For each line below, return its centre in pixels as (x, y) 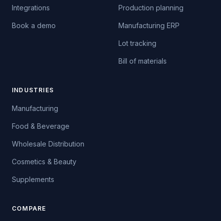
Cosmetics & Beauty (44, 162)
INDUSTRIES (33, 90)
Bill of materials (143, 61)
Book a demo (34, 25)
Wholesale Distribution (48, 144)
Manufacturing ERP (149, 25)
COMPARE (29, 208)
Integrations (31, 8)
